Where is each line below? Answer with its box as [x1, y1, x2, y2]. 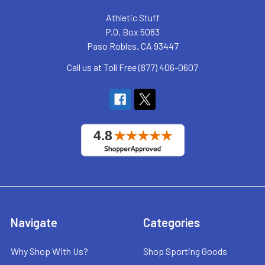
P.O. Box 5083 [105, 25, 160, 37]
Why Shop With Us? [11, 245, 88, 257]
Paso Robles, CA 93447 [86, 40, 179, 51]
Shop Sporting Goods [143, 245, 227, 257]
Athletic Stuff [105, 11, 160, 23]
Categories [143, 215, 200, 230]
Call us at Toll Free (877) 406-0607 [67, 61, 198, 73]
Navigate [11, 215, 57, 230]
